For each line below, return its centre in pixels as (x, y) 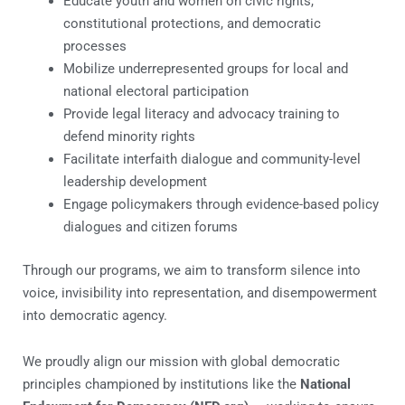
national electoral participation (156, 92)
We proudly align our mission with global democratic (181, 361)
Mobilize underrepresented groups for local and (206, 69)
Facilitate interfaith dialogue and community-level (212, 160)
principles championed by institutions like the (161, 384)
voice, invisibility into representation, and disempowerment (200, 292)
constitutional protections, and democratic (192, 24)
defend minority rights (129, 137)
